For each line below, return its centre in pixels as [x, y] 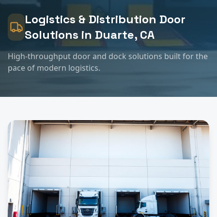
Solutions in [60, 35]
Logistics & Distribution [91, 19]
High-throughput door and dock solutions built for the [108, 56]
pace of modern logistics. [54, 68]
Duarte [115, 35]
